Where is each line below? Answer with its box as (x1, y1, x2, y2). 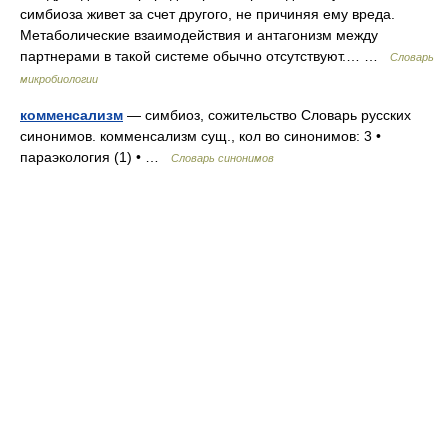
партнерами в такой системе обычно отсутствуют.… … (20, 48, 390, 64)
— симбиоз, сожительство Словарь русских (123, 107, 411, 123)
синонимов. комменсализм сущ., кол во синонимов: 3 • (20, 128, 381, 144)
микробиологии (20, 73, 98, 85)
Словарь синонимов (171, 152, 274, 164)
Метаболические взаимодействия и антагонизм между (20, 27, 378, 43)
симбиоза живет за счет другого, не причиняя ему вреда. (20, 6, 395, 22)
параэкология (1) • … (20, 149, 171, 165)
